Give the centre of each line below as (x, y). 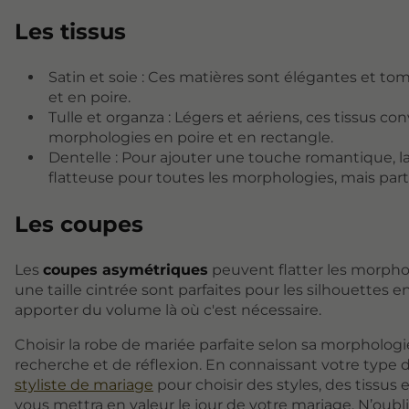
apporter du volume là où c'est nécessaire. (168, 310)
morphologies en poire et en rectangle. (191, 138)
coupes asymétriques (126, 270)
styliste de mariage (84, 385)
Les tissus (70, 32)
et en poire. (89, 98)
